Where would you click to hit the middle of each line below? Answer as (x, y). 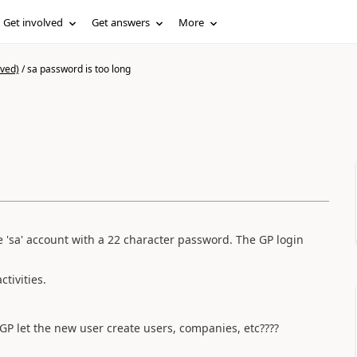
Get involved (33, 22)
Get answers (121, 22)
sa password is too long (78, 69)
